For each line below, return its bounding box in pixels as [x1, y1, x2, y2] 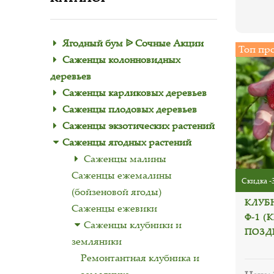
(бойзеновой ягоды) [72, 185, 161, 198]
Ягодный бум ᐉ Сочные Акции [62, 36, 204, 50]
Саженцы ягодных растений [62, 135, 191, 149]
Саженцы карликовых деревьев [62, 86, 207, 99]
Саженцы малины [84, 152, 166, 165]
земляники [72, 234, 122, 248]
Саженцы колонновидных [62, 53, 180, 66]
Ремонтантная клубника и [81, 251, 199, 264]
